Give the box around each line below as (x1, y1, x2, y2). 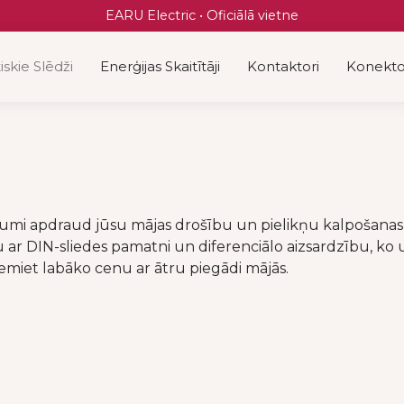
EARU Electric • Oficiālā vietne (106, 7, 298, 24)
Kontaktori (247, 58, 320, 76)
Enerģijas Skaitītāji (100, 58, 221, 76)
